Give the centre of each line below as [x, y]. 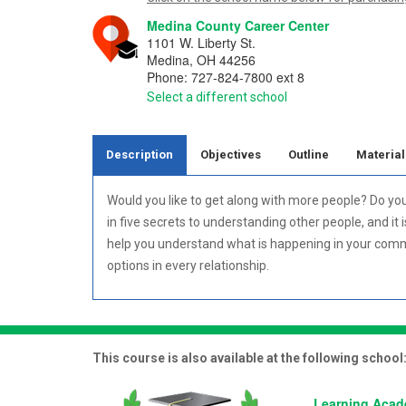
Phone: [169, 77]
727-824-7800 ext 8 [248, 77]
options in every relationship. [189, 265]
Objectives [231, 154]
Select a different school [217, 97]
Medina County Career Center [238, 26]
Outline [309, 154]
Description [140, 154]
